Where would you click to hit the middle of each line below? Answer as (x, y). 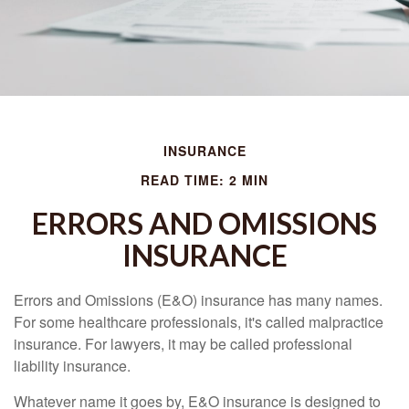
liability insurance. (72, 366)
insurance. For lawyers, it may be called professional (183, 344)
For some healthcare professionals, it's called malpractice (199, 322)
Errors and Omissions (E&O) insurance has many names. (198, 300)
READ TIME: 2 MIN (204, 180)
